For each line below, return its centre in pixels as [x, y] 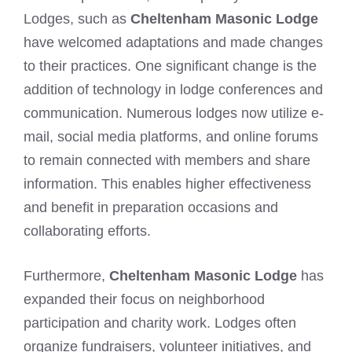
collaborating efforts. [87, 231]
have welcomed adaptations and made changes [173, 43]
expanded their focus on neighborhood [144, 300]
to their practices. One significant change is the [170, 66]
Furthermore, [66, 276]
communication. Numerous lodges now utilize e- [174, 114]
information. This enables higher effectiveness [167, 184]
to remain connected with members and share [167, 161]
